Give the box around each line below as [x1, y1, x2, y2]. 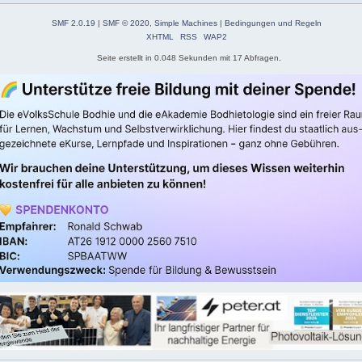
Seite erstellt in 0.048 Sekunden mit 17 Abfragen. [96, 53, 281, 62]
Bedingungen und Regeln [225, 18, 322, 27]
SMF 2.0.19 [52, 18, 96, 27]
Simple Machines [154, 18, 218, 27]
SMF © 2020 [103, 18, 150, 27]
